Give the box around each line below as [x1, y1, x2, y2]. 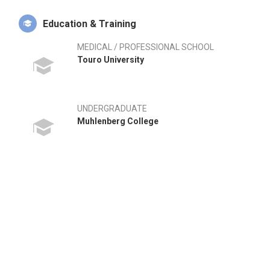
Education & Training [43, 18, 136, 30]
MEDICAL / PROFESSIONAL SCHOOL [77, 42, 214, 52]
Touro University [77, 55, 144, 64]
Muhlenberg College [77, 116, 159, 126]
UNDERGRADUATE [77, 104, 147, 113]
